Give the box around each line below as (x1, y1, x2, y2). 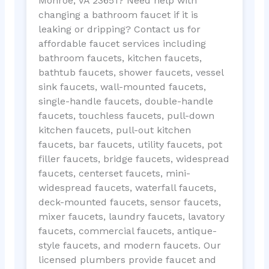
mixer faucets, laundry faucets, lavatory (38, 210, 225, 222)
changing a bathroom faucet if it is (38, 8, 198, 20)
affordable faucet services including (38, 37, 206, 49)
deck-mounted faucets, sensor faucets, (38, 196, 221, 208)
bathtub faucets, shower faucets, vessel (38, 66, 223, 78)
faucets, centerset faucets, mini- (38, 167, 190, 179)
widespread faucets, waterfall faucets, (38, 181, 216, 193)
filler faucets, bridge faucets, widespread (38, 153, 229, 165)
